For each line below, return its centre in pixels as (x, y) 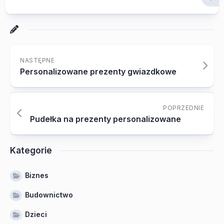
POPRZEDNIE (183, 108)
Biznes (37, 175)
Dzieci (36, 214)
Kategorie (31, 150)
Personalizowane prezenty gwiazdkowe (98, 71)
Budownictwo (49, 195)
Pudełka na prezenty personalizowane (105, 119)
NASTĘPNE (37, 60)
